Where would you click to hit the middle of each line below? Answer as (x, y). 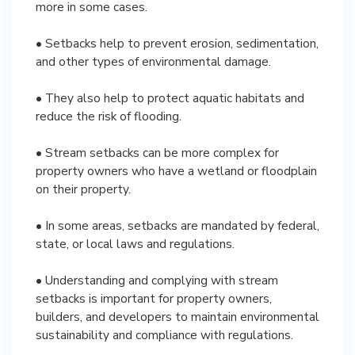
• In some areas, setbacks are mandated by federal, (177, 225)
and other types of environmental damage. (153, 61)
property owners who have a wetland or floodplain (176, 171)
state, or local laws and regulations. (135, 244)
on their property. (83, 189)
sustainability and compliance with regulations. (164, 335)
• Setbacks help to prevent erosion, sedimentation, (177, 43)
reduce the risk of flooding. (109, 116)
